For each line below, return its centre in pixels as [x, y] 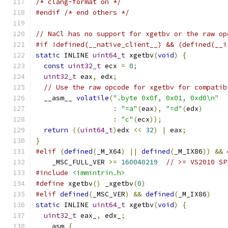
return [56, 130]
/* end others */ [97, 12]
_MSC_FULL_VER [72, 162]
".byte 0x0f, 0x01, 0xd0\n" [166, 98]
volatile [93, 98]
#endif [48, 12]
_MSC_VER [109, 194]
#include [52, 173]
